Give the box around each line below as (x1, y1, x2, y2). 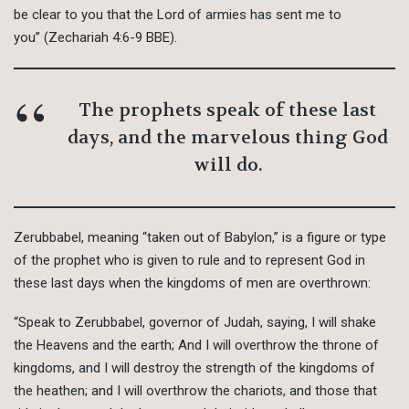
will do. (193, 153, 262, 177)
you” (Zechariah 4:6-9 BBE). (14, 29, 177, 47)
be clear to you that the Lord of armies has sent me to (14, 6, 341, 24)
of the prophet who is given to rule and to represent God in (14, 252, 365, 269)
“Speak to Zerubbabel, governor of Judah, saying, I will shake (14, 314, 376, 331)
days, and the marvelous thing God (67, 126, 388, 150)
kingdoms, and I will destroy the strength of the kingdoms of (14, 360, 375, 377)
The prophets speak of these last (79, 99, 377, 122)
